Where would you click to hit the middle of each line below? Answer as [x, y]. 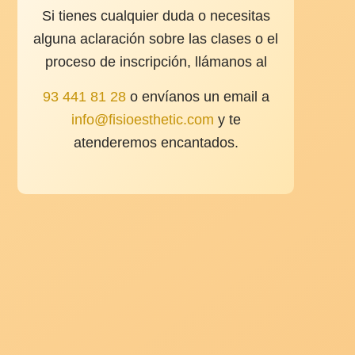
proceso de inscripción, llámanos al [156, 62]
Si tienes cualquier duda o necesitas [156, 16]
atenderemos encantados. [156, 143]
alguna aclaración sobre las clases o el [156, 39]
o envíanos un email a [197, 97]
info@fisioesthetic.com [142, 120]
